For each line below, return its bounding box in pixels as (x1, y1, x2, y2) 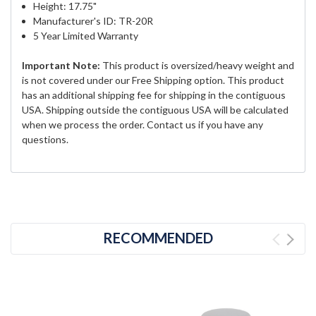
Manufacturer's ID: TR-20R (33, 15, 154, 28)
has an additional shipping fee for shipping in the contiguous (22, 89, 286, 102)
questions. (22, 133, 68, 146)
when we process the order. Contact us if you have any (22, 119, 263, 131)
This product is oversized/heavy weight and (100, 59, 294, 72)
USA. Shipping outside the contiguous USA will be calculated (22, 104, 288, 116)
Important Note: (22, 59, 100, 72)
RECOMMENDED (103, 229, 213, 247)
